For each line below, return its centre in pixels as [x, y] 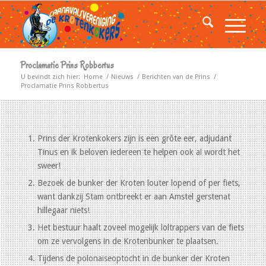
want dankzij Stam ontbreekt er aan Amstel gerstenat [134, 197]
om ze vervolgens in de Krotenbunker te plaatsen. [128, 241]
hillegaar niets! [63, 210]
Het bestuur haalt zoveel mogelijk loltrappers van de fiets [140, 227]
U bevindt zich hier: [50, 77]
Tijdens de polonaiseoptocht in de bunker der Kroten [133, 258]
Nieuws [122, 77]
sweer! [49, 166]
